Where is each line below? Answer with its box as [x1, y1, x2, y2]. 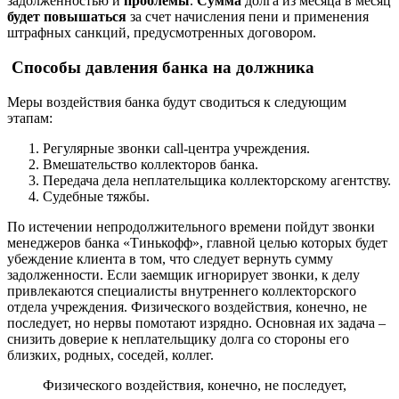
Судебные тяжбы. [43, 188, 150, 204]
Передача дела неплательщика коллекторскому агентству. [43, 172, 391, 188]
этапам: [7, 110, 53, 126]
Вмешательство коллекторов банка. [43, 156, 258, 172]
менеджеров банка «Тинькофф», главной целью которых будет [7, 234, 387, 250]
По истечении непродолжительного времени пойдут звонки [7, 218, 375, 234]
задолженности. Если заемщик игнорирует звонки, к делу [7, 266, 360, 282]
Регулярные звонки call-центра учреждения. [43, 140, 310, 156]
